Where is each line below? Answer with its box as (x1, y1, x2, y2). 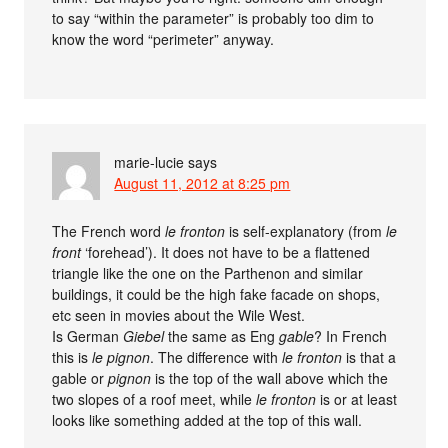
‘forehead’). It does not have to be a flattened (81, 242, 371, 263)
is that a (342, 347, 397, 368)
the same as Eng (164, 326, 280, 347)
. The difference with (150, 347, 283, 368)
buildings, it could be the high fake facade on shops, (52, 284, 381, 305)
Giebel (123, 326, 165, 347)
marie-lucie (114, 152, 185, 173)
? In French (314, 326, 388, 347)
